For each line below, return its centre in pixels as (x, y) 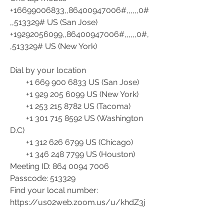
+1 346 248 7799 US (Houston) (80, 154)
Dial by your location (48, 70)
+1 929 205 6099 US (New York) (82, 94)
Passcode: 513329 (43, 178)
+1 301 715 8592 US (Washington (18, 118)
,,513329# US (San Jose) (54, 22)
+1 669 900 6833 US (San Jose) (82, 82)
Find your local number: (54, 190)
